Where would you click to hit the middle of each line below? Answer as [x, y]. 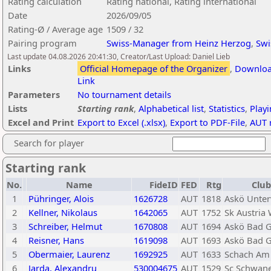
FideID [164, 184]
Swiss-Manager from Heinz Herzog [179, 43]
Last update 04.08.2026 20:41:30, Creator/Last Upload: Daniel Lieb [119, 57]
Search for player [49, 143]
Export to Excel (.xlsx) [121, 122]
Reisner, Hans [56, 240]
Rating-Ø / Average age [55, 29]
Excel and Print [41, 122]
